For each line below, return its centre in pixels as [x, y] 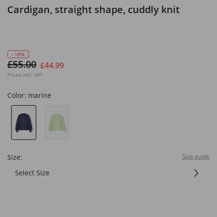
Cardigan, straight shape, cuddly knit [93, 9]
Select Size [32, 172]
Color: [18, 95]
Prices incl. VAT [25, 75]
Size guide [196, 156]
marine [40, 95]
